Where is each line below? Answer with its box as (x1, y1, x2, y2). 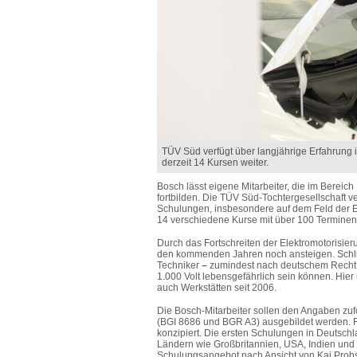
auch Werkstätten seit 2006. (157, 282, 277, 293)
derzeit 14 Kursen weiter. (162, 157, 269, 168)
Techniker (157, 260, 202, 271)
